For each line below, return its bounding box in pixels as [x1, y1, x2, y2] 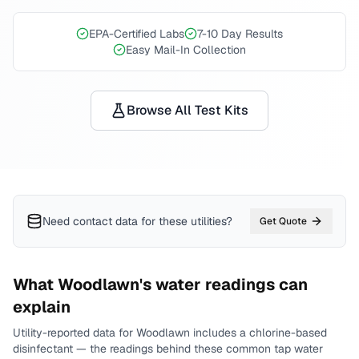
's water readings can [139, 274, 308, 295]
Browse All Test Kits [127, 102, 248, 119]
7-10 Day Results [197, 26, 283, 41]
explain [13, 296, 71, 317]
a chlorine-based [240, 325, 327, 340]
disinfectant [13, 341, 73, 356]
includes [190, 325, 236, 340]
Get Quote [260, 215, 307, 228]
